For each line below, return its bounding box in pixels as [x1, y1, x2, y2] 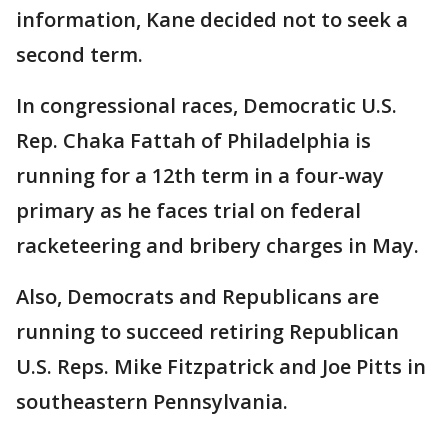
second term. [16, 41, 143, 68]
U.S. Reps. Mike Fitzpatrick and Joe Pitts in [16, 353, 426, 380]
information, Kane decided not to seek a [16, 6, 408, 33]
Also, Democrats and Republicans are [16, 283, 379, 310]
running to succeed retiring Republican [16, 318, 399, 345]
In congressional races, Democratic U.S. [16, 92, 397, 119]
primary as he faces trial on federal [16, 197, 361, 224]
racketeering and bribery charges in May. [16, 232, 419, 259]
